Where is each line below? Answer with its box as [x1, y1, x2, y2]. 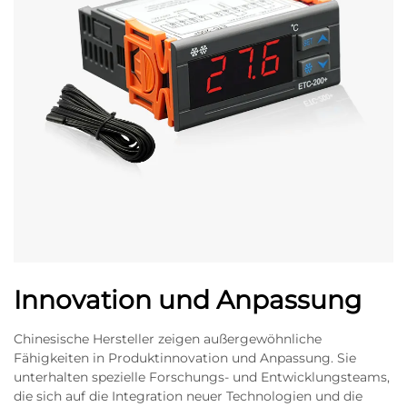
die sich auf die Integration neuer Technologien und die [14, 388, 362, 404]
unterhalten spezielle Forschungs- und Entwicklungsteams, [14, 369, 390, 385]
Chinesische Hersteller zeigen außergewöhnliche [14, 331, 322, 347]
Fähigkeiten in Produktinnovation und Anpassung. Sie [14, 350, 356, 366]
